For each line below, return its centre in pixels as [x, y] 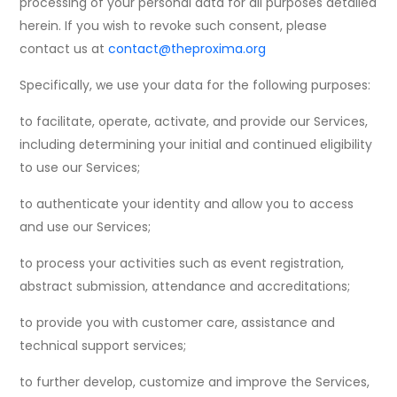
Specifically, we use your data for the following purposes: [195, 86]
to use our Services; [80, 168]
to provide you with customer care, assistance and [178, 323]
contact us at [64, 49]
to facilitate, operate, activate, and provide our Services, [194, 122]
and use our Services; [86, 227]
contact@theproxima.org [187, 49]
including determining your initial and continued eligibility [196, 145]
